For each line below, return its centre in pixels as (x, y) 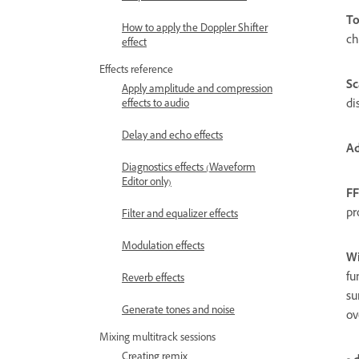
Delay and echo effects (172, 137)
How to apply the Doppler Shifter (195, 30)
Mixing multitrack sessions (157, 339)
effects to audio (155, 105)
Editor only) (147, 184)
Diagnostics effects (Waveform (189, 169)
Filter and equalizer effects (180, 216)
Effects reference (136, 71)
